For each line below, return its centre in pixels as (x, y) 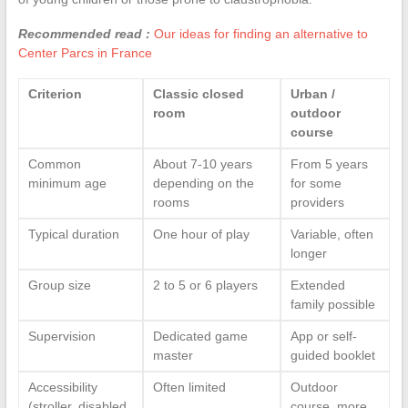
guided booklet (332, 355)
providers (317, 202)
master (173, 355)
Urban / (312, 93)
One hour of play (201, 234)
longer (308, 253)
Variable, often (331, 234)
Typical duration (73, 234)
